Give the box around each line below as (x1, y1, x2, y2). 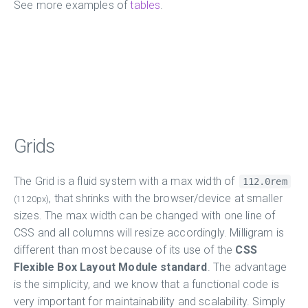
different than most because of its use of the (14, 243, 236, 256)
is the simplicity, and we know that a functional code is (14, 277, 279, 291)
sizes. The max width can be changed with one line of (14, 208, 276, 222)
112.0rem (242, 175, 287, 187)
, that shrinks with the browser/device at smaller (49, 191, 283, 205)
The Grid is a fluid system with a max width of (14, 174, 238, 188)
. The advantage (207, 260, 287, 274)
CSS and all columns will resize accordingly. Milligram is (14, 225, 285, 239)
